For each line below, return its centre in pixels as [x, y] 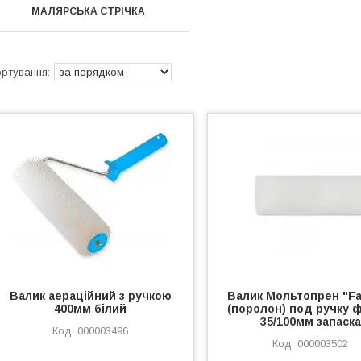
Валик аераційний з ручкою [90, 296]
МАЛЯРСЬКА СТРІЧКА [89, 11]
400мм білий [91, 309]
